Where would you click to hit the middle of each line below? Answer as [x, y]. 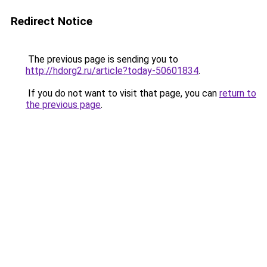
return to [238, 93]
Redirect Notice [52, 21]
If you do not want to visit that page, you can [122, 93]
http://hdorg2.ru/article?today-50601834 [112, 71]
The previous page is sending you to [102, 59]
